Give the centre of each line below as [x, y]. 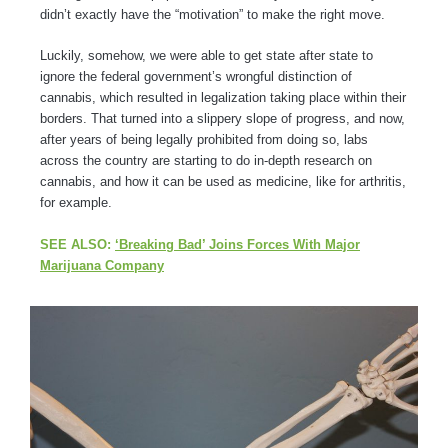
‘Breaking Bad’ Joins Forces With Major [237, 244]
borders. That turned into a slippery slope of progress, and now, [222, 119]
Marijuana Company [102, 265]
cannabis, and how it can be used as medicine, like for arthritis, [223, 182]
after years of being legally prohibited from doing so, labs [204, 140]
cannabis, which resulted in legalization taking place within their [223, 98]
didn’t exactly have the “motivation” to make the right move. [214, 14]
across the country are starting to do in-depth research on [206, 161]
